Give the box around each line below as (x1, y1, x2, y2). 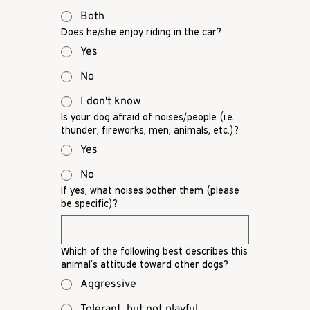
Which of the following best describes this (61, 245, 248, 257)
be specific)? (61, 197, 118, 210)
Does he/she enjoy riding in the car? (61, 26, 221, 38)
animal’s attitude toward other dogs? (61, 258, 228, 271)
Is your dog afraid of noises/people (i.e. (61, 111, 234, 123)
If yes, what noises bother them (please (61, 184, 239, 197)
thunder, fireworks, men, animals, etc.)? (61, 124, 239, 136)
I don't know (80, 95, 140, 109)
